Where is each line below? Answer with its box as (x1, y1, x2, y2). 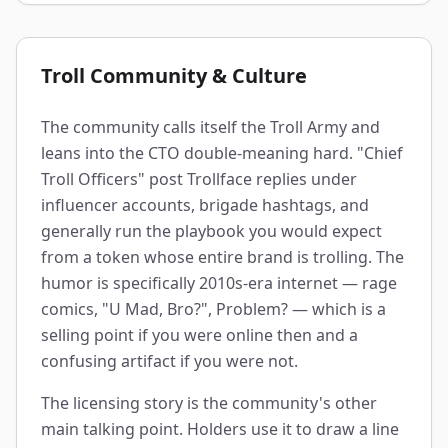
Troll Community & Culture (41, 62, 307, 89)
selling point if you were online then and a (41, 324, 358, 346)
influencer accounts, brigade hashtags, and (41, 194, 369, 216)
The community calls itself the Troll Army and (41, 116, 380, 138)
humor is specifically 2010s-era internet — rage (41, 272, 397, 294)
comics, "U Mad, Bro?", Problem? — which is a (41, 298, 386, 320)
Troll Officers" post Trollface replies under (41, 168, 357, 190)
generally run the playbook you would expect (41, 220, 382, 242)
